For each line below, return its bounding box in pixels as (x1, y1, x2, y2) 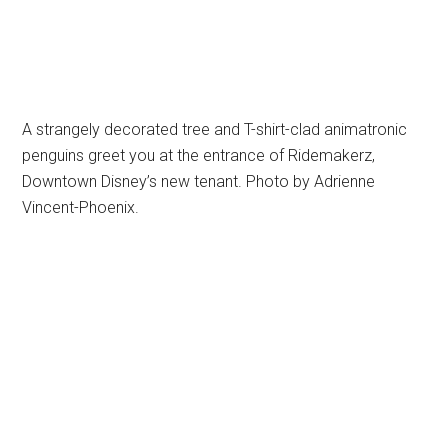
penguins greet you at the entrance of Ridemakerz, (22, 145, 376, 165)
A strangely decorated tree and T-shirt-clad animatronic (22, 119, 408, 139)
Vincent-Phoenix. (22, 197, 140, 217)
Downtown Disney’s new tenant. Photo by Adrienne (22, 171, 376, 191)
